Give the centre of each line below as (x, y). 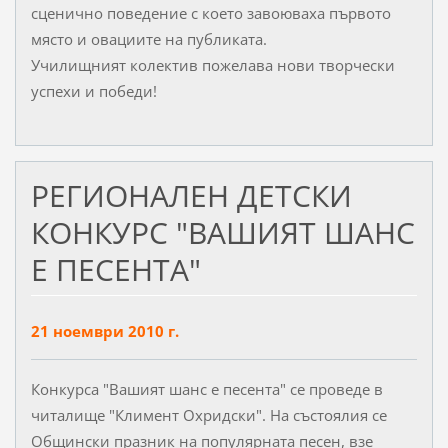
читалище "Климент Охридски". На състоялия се (208, 415)
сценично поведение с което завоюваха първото (210, 13)
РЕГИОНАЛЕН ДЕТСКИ (191, 196)
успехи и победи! (93, 91)
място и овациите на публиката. (148, 39)
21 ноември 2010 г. (104, 331)
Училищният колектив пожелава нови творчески (212, 65)
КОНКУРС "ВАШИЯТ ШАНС (222, 233)
